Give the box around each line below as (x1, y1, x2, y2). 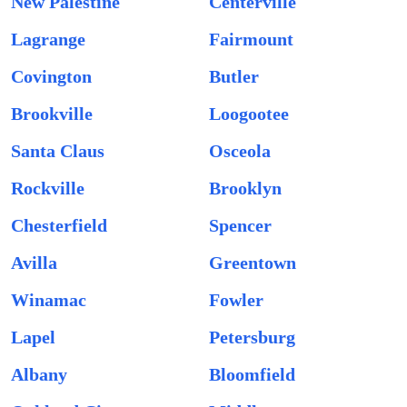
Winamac (11, 290, 86, 310)
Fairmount (209, 29, 293, 49)
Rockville (11, 178, 84, 198)
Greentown (209, 253, 296, 273)
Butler (209, 66, 259, 86)
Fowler (209, 290, 263, 310)
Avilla (11, 253, 57, 273)
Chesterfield (11, 215, 107, 235)
